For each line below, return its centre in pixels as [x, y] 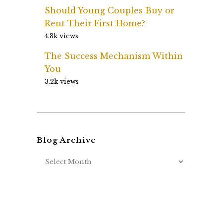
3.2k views [62, 81]
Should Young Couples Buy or [110, 10]
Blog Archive [66, 140]
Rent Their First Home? [95, 23]
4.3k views [61, 36]
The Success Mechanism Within [114, 56]
